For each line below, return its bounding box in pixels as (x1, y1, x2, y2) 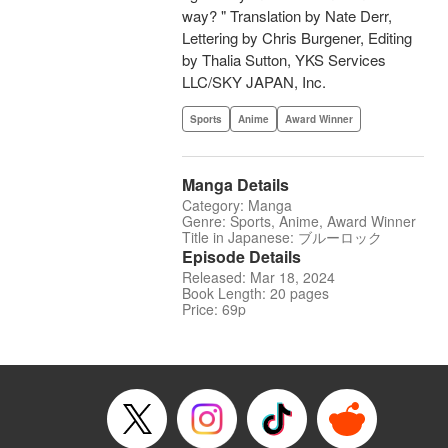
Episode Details (182, 245, 301, 269)
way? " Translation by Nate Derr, (182, 5, 392, 27)
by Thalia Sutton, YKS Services (182, 49, 386, 71)
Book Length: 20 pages (182, 283, 329, 304)
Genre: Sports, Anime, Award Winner (182, 211, 416, 232)
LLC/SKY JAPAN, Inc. (182, 71, 326, 93)
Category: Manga (182, 195, 292, 216)
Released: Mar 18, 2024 (182, 267, 335, 288)
